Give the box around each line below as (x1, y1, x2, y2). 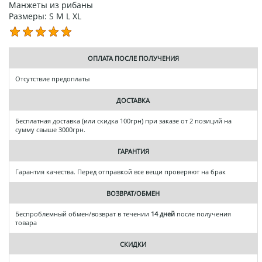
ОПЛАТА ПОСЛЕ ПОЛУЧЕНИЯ (87, 53, 179, 63)
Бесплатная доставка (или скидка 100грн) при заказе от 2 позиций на (15, 116, 232, 125)
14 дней (151, 209, 175, 218)
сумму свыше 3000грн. (15, 125, 85, 134)
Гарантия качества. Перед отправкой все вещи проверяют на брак (15, 167, 226, 176)
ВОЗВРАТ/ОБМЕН (106, 188, 160, 198)
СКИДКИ (120, 239, 147, 249)
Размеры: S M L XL (9, 10, 81, 22)
